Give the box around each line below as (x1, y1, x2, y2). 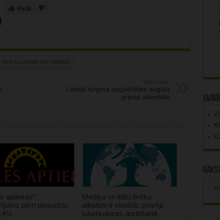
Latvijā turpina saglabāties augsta (65, 85, 170, 93)
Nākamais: (144, 79, 170, 85)
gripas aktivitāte (121, 93, 170, 101)
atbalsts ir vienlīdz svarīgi (82, 201, 163, 210)
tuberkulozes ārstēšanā (82, 209, 157, 218)
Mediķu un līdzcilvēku (82, 192, 151, 201)
